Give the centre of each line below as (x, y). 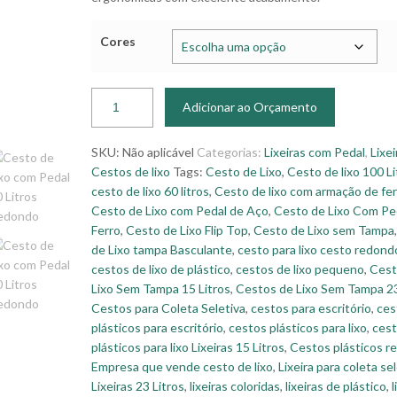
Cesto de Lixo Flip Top (187, 230)
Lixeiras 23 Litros (138, 386)
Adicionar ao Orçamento (250, 107)
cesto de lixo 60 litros (151, 191)
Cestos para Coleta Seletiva (169, 308)
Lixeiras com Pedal (315, 152)
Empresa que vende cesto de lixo (183, 366)
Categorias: (231, 152)
